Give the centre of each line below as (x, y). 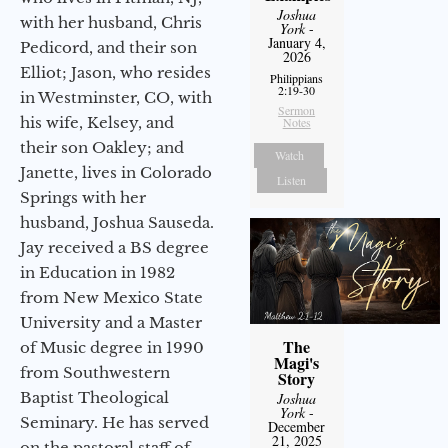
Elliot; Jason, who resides (115, 72)
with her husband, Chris (111, 22)
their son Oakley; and (102, 147)
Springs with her (83, 197)
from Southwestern (95, 372)
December (297, 427)
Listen (292, 179)
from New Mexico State (111, 297)
